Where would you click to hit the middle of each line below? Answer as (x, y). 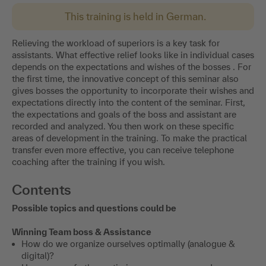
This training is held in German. (135, 17)
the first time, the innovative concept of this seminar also (125, 79)
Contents (42, 190)
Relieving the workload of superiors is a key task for (116, 43)
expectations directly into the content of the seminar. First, (129, 103)
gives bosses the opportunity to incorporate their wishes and (133, 91)
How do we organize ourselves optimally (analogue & (128, 244)
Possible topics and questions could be (94, 208)
